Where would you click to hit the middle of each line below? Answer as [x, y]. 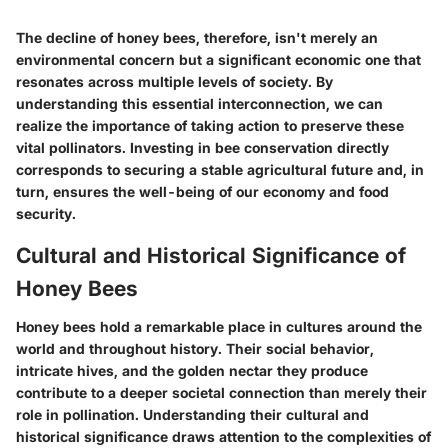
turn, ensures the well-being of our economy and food [202, 191]
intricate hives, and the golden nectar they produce [192, 370]
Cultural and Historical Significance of [211, 255]
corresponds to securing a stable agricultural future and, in [220, 169]
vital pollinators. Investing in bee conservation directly [202, 147]
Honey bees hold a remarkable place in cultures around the [219, 326]
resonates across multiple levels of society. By [174, 81]
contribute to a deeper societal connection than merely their [221, 392]
